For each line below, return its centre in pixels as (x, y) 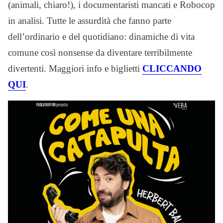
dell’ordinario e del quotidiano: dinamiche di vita (101, 37)
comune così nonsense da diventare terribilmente (100, 53)
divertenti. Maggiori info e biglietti (75, 69)
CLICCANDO (172, 69)
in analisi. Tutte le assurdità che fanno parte (90, 21)
